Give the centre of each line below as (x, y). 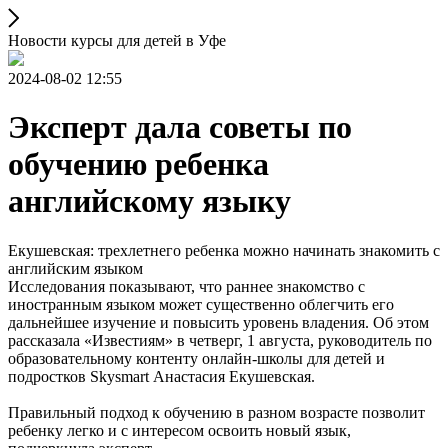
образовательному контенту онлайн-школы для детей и (196, 358)
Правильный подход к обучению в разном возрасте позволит (216, 412)
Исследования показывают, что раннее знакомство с (186, 286)
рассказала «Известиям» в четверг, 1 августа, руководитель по (220, 340)
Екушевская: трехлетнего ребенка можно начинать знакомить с (224, 250)
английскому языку (149, 201)
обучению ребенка (138, 164)
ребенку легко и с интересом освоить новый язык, (179, 430)
